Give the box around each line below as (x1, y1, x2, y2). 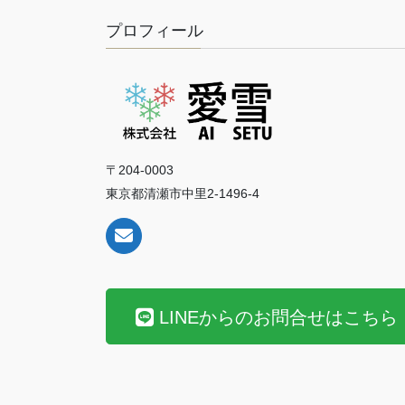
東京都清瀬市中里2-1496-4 (106, 186, 259, 202)
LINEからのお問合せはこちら (159, 306, 398, 327)
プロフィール (106, 21, 203, 40)
